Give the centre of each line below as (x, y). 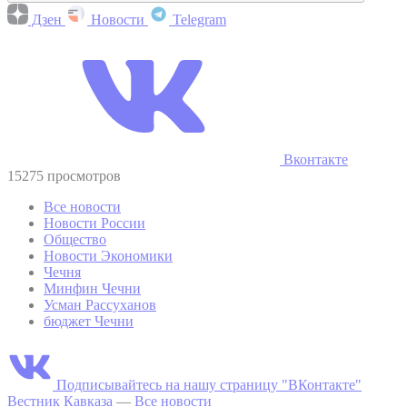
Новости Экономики (108, 255)
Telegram (198, 19)
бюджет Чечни (89, 321)
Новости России (94, 223)
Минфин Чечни (92, 288)
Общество (75, 239)
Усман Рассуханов (100, 304)
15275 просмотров (64, 175)
